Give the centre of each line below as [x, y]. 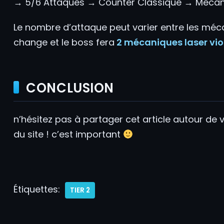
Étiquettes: [36, 189]
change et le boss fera [64, 42]
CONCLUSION [70, 88]
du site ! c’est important [68, 134]
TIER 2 [80, 190]
